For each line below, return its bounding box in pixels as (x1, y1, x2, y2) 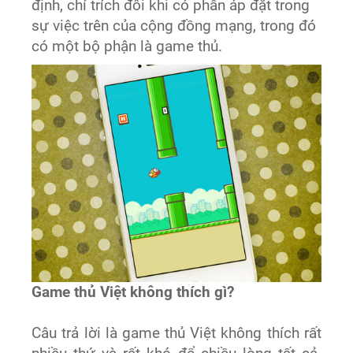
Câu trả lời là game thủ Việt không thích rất (32, 324, 321, 342)
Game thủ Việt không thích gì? (32, 283, 235, 301)
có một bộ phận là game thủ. (32, 38, 223, 56)
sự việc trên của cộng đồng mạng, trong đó (32, 17, 317, 35)
